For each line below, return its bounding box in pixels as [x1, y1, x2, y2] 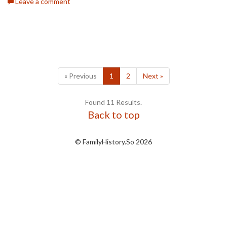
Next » [142, 71, 163, 81]
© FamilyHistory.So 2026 [75, 137, 152, 146]
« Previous [64, 71, 97, 81]
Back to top [87, 108, 140, 121]
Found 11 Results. [85, 98, 142, 107]
